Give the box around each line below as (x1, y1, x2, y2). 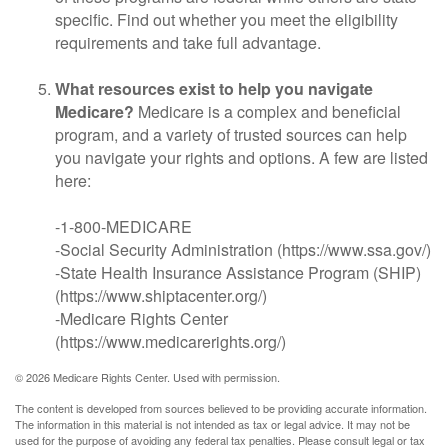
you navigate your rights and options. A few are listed (55, 146, 428, 169)
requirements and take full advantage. (55, 31, 321, 54)
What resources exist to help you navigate (55, 77, 373, 100)
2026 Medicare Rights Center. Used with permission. (26, 369, 280, 385)
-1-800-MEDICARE (55, 215, 192, 238)
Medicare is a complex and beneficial (134, 100, 401, 123)
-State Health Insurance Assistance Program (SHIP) (55, 261, 421, 284)
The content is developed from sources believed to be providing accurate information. (15, 400, 427, 416)
